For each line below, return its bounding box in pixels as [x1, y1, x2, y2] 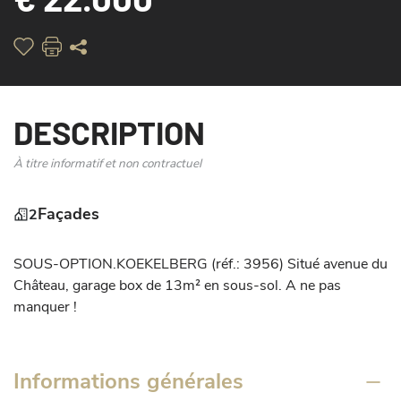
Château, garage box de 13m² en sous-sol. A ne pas [13, 276, 341, 296]
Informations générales [13, 367, 243, 397]
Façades [38, 203, 99, 226]
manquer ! [13, 297, 77, 318]
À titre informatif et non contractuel [13, 155, 201, 173]
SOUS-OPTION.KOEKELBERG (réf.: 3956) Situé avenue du [13, 254, 388, 275]
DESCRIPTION [13, 113, 205, 151]
